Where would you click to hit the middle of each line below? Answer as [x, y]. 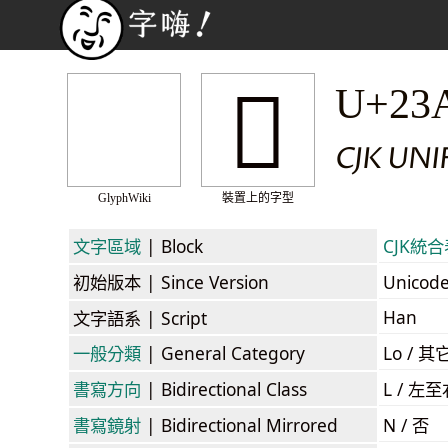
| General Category [223, 352]
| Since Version [205, 281]
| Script [174, 317]
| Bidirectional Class [224, 388]
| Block [172, 245]
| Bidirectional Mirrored [239, 424]
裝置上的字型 [258, 198]
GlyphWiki [124, 198]
